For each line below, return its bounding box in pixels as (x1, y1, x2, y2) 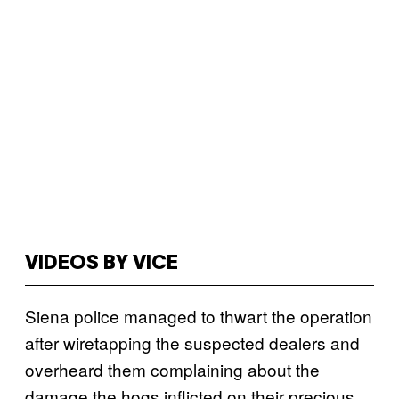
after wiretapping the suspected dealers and (25, 330, 360, 354)
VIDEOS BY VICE (25, 255, 178, 273)
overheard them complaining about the (25, 357, 320, 381)
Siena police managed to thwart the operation (25, 304, 372, 328)
